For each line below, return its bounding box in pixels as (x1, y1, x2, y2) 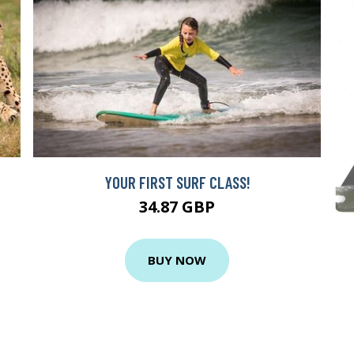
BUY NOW (148, 252, 206, 269)
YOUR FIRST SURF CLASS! (104, 171, 250, 192)
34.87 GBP (139, 195, 215, 217)
